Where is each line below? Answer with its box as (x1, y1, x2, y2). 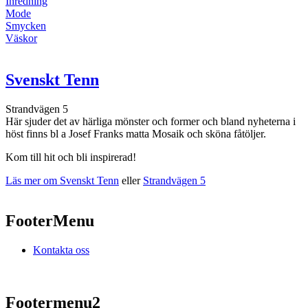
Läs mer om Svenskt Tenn (5, 175, 119, 187)
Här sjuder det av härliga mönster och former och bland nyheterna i (5, 115, 296, 128)
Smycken (5, 20, 46, 32)
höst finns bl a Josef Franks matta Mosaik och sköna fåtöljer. (5, 128, 266, 140)
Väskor (5, 32, 37, 45)
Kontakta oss (33, 243, 89, 256)
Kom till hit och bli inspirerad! (5, 151, 136, 164)
